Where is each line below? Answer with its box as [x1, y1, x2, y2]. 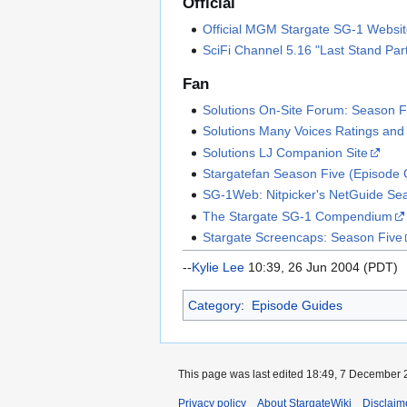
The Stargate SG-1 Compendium [203, 208, 393, 223]
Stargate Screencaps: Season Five [203, 230, 403, 245]
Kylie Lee [192, 259, 244, 274]
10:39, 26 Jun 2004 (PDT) [244, 259, 398, 274]
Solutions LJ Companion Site [203, 144, 369, 160]
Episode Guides [251, 297, 342, 313]
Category [188, 297, 241, 313]
